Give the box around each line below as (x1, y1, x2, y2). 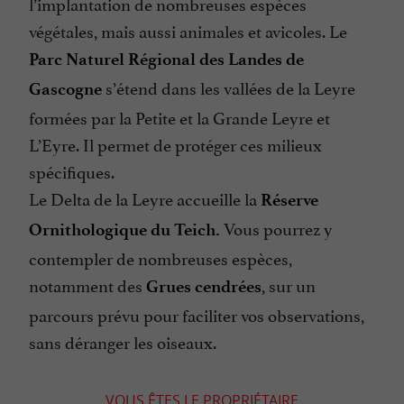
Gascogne (29, 78, 102, 100)
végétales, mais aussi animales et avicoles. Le (29, 17, 347, 43)
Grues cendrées (146, 276, 262, 298)
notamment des (29, 271, 146, 298)
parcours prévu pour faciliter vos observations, (29, 301, 364, 327)
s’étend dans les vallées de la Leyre (102, 74, 355, 100)
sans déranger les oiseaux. (29, 328, 216, 354)
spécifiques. (29, 158, 115, 184)
